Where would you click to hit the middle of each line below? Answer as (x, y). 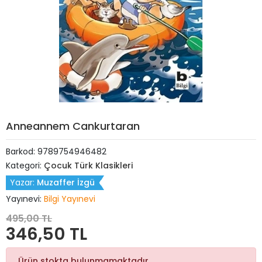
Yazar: (23, 182)
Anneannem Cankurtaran (73, 126)
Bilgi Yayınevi (70, 199)
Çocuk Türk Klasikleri (88, 166)
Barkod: (22, 151)
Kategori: (25, 166)
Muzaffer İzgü (66, 182)
